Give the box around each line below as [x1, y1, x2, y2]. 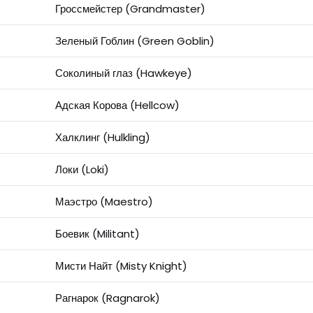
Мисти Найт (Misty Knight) [54, 259, 187, 274]
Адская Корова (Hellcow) [54, 98, 180, 113]
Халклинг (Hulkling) [54, 130, 150, 145]
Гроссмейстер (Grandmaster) [54, 1, 205, 17]
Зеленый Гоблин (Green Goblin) [54, 34, 214, 49]
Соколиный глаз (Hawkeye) [54, 66, 192, 81]
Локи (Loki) [54, 162, 109, 177]
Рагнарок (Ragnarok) [54, 291, 160, 306]
